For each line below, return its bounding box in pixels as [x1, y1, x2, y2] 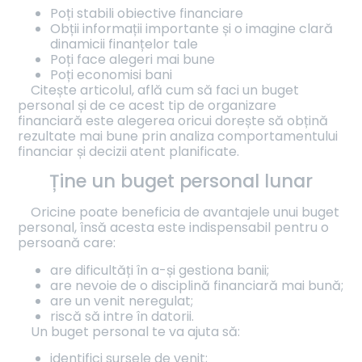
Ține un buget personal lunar [49, 168, 313, 195]
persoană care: [18, 234, 116, 253]
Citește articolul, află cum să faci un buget [31, 81, 300, 100]
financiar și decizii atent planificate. [18, 142, 240, 162]
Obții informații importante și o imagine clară [50, 19, 334, 39]
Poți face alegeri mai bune [50, 50, 216, 69]
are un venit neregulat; [50, 291, 194, 310]
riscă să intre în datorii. [50, 306, 195, 326]
